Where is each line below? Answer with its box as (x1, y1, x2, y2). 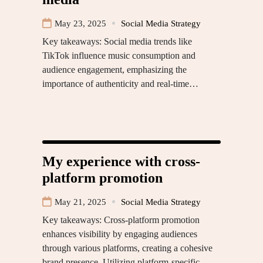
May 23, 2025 (55, 18, 106, 28)
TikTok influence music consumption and (42, 50, 195, 60)
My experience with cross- (42, 153, 200, 169)
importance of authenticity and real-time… (42, 78, 198, 89)
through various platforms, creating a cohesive (42, 242, 213, 253)
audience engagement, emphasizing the (42, 64, 187, 75)
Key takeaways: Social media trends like (42, 36, 192, 46)
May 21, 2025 (55, 197, 106, 207)
